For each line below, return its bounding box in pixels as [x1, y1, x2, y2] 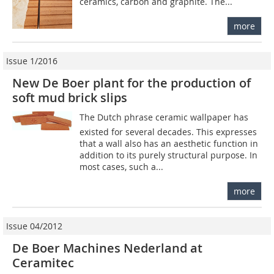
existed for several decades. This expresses [80, 125, 257, 138]
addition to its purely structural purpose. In [80, 149, 258, 161]
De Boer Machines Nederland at [12, 239, 202, 256]
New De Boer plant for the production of [12, 74, 251, 91]
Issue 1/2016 [6, 54, 57, 67]
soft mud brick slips [12, 89, 127, 106]
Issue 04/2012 [6, 220, 62, 232]
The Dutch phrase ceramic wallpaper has [80, 111, 249, 123]
